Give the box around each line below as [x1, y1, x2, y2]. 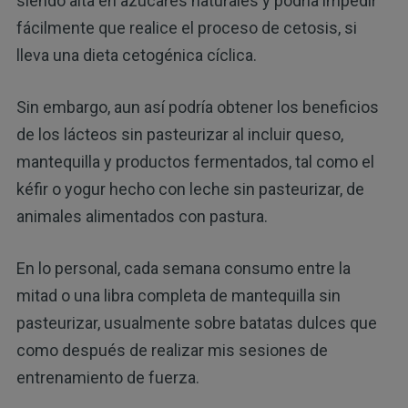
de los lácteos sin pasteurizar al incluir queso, [15, 125, 343, 145]
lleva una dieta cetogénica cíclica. [15, 46, 257, 66]
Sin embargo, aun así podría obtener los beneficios [15, 97, 379, 117]
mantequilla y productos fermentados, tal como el [15, 152, 374, 172]
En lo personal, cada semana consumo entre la [15, 259, 351, 279]
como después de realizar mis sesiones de [15, 341, 328, 361]
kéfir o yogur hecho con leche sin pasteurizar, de [15, 179, 364, 199]
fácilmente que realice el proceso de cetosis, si [15, 18, 357, 38]
